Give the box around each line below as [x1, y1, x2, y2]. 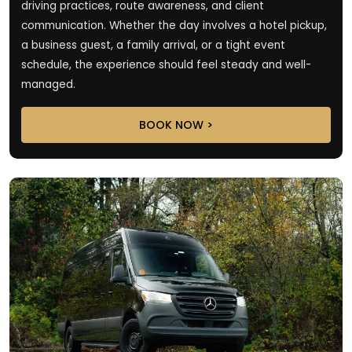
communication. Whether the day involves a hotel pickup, [21, 17, 327, 33]
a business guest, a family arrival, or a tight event [21, 37, 285, 53]
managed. [21, 76, 75, 92]
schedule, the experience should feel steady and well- [21, 57, 311, 72]
